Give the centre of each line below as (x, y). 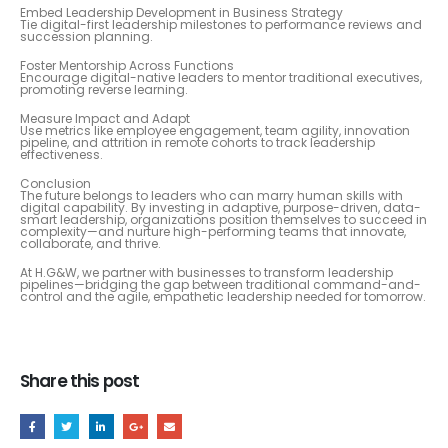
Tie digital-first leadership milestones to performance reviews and (221, 24)
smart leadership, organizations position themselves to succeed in (223, 220)
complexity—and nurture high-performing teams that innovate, (213, 232)
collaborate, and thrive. (90, 244)
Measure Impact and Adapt (105, 119)
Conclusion (55, 184)
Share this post (80, 380)
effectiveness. (61, 155)
